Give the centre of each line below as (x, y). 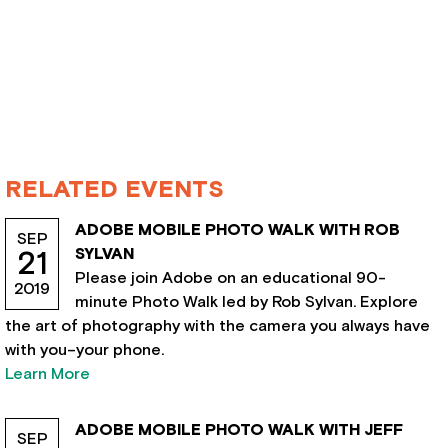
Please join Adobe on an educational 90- (231, 278)
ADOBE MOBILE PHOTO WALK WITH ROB (238, 230)
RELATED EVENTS (115, 190)
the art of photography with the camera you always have (218, 326)
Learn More (48, 374)
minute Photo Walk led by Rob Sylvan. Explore (247, 302)
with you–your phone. (85, 350)
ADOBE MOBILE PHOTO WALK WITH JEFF (239, 430)
